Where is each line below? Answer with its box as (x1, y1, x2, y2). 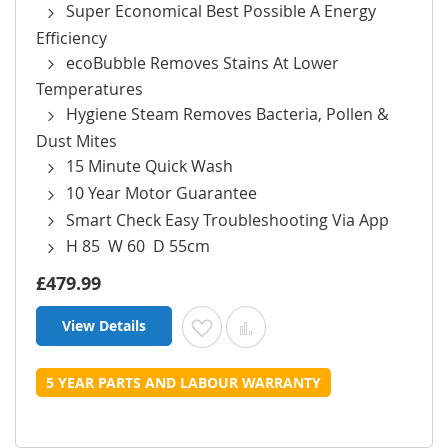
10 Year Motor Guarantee (66, 181, 257, 204)
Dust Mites (36, 130, 117, 152)
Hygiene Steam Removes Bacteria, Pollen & (66, 103, 389, 126)
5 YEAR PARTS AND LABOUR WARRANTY (46, 373, 321, 392)
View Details (62, 316, 146, 335)
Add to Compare (260, 316, 369, 335)
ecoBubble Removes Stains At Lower (66, 51, 339, 74)
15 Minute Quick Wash (66, 155, 233, 177)
